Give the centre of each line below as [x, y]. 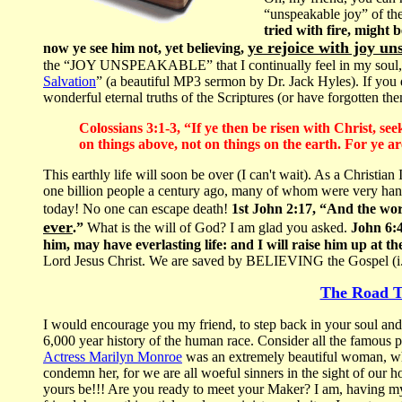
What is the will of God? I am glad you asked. [217, 228]
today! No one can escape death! [137, 209]
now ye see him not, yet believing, [145, 48]
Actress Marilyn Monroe [113, 357]
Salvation [70, 82]
